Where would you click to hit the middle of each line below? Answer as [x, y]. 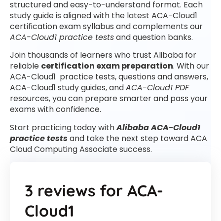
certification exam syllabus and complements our [106, 27]
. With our [191, 66]
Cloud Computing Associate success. [81, 149]
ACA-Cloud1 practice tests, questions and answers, [109, 77]
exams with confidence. [55, 110]
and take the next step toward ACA [137, 138]
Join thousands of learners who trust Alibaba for [103, 55]
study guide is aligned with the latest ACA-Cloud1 [104, 16]
